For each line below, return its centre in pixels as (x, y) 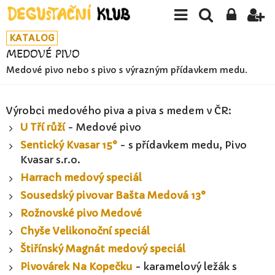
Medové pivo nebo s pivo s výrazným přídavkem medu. (127, 70)
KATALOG (32, 38)
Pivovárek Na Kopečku (76, 267)
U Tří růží (43, 127)
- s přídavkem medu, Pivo (182, 145)
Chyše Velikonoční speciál (85, 231)
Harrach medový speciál (81, 178)
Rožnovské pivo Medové (81, 213)
